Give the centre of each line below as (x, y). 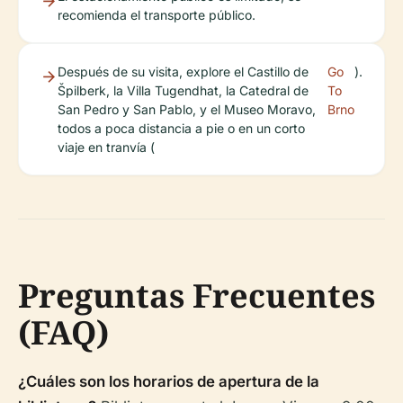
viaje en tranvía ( (106, 147)
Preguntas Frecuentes (197, 296)
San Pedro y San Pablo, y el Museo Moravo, (187, 109)
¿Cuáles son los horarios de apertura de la (169, 381)
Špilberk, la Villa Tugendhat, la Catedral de (183, 90)
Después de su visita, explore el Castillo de (183, 72)
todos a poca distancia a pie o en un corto (181, 128)
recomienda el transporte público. (157, 15)
